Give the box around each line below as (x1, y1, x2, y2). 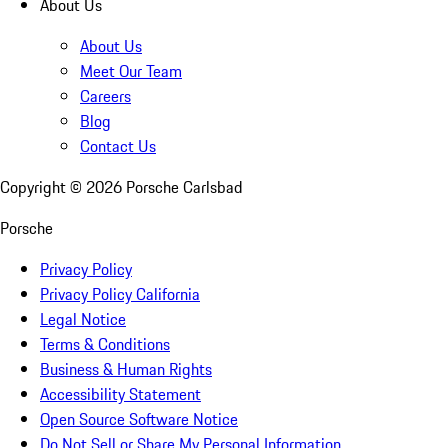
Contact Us (80, 134, 156, 159)
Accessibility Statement (40, 382, 201, 407)
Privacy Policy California (40, 282, 200, 307)
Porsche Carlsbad (126, 175, 243, 200)
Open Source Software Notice (40, 407, 238, 432)
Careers (80, 84, 131, 109)
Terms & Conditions (40, 332, 170, 357)
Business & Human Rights (40, 357, 212, 382)
